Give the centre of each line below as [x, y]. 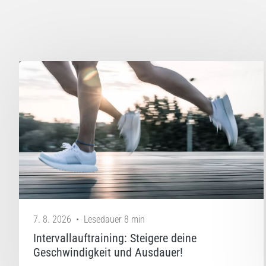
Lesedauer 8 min [114, 219]
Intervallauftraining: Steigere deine [115, 238]
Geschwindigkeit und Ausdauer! [108, 252]
